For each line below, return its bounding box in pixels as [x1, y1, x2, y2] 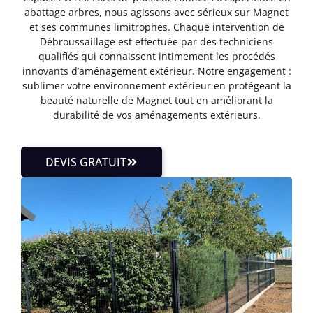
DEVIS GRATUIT [45, 154, 126, 170]
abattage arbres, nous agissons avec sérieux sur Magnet [24, 6, 289, 20]
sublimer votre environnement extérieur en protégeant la [22, 79, 291, 93]
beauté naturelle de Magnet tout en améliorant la [40, 94, 273, 108]
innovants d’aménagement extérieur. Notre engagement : [22, 64, 291, 78]
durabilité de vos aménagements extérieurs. [52, 108, 261, 122]
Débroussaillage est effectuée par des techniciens [40, 35, 273, 49]
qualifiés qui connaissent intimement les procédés [38, 50, 275, 64]
